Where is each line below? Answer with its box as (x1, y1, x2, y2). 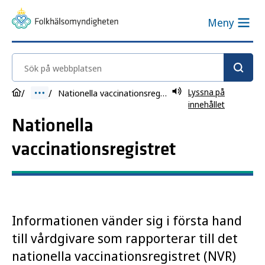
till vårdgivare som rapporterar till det (12, 229, 238, 247)
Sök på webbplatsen (12, 54, 106, 68)
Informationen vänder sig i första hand (12, 211, 242, 229)
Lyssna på (188, 86, 225, 98)
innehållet (188, 99, 225, 110)
